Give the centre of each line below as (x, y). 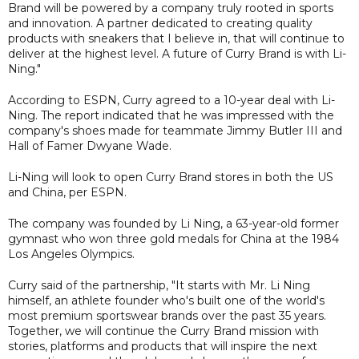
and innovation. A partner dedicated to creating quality (160, 23)
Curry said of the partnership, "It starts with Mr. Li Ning (159, 285)
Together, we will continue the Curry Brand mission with (163, 331)
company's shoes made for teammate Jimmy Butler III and (175, 130)
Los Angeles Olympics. (71, 254)
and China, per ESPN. (67, 192)
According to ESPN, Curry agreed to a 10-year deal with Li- (171, 100)
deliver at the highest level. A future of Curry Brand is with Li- (177, 53)
